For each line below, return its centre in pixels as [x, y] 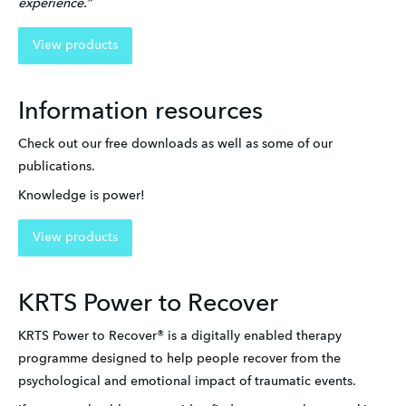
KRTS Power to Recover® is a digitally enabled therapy [180, 337]
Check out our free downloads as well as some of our [175, 145]
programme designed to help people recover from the [179, 359]
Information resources [140, 112]
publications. [58, 167]
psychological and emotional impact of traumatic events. [187, 382]
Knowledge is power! [82, 195]
